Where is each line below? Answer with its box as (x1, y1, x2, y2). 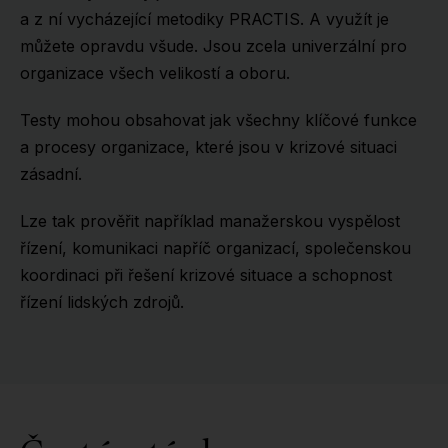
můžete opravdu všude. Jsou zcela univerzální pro (20, 36, 407, 56)
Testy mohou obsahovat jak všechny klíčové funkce (20, 110, 417, 130)
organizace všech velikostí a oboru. (20, 63, 290, 83)
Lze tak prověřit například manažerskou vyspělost (20, 211, 400, 231)
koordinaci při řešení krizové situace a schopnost (20, 265, 392, 285)
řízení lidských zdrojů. (20, 292, 184, 312)
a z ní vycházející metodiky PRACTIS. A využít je (20, 9, 389, 29)
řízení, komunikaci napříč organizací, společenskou (20, 238, 411, 258)
